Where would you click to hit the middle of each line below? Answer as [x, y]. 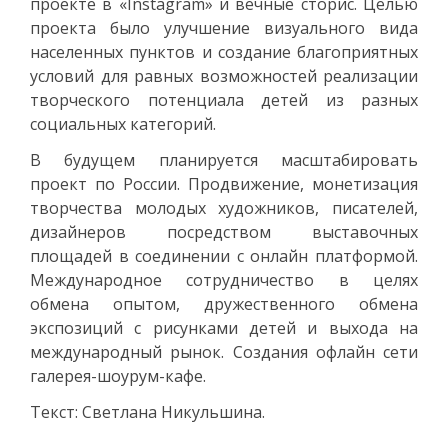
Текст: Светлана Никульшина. [147, 411]
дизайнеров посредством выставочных [224, 231]
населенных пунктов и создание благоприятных [224, 51]
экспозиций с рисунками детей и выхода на [224, 327]
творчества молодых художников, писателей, [224, 207]
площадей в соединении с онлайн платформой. [224, 255]
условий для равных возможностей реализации [224, 75]
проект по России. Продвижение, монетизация [224, 183]
